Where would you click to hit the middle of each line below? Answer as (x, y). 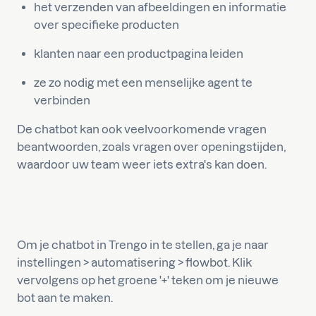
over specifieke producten (107, 24)
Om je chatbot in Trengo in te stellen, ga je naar (143, 244)
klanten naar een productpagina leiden (139, 53)
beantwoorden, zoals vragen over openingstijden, (151, 146)
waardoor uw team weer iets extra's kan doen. (142, 164)
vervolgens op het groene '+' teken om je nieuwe (148, 280)
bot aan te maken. (65, 297)
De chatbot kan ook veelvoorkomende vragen (142, 129)
